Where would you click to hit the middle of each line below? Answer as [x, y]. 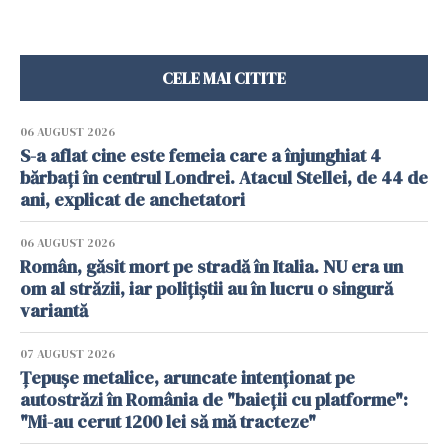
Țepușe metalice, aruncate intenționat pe [187, 377]
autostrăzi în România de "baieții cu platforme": [214, 399]
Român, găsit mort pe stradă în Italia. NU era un [211, 266]
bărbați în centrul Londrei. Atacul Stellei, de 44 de [224, 177]
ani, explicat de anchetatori [132, 199]
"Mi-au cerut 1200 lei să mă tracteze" [168, 421]
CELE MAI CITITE [224, 78]
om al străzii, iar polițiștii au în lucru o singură [206, 288]
